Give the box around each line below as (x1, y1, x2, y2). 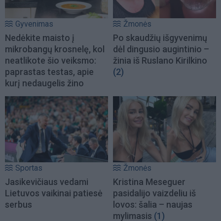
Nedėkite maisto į (5, 32, 74, 43)
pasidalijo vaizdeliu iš (113, 187, 196, 198)
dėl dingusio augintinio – (113, 43, 209, 54)
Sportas (15, 163, 42, 173)
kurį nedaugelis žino (5, 77, 84, 88)
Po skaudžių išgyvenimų (113, 32, 207, 43)
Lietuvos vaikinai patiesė (5, 187, 103, 198)
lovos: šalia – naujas (113, 199, 192, 210)
